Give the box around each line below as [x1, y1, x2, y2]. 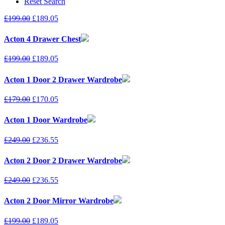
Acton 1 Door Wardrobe [4, 116, 87, 125]
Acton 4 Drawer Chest [4, 35, 81, 44]
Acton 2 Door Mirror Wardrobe [4, 196, 114, 205]
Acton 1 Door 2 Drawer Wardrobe [4, 75, 122, 84]
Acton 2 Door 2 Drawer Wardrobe [4, 156, 122, 165]
